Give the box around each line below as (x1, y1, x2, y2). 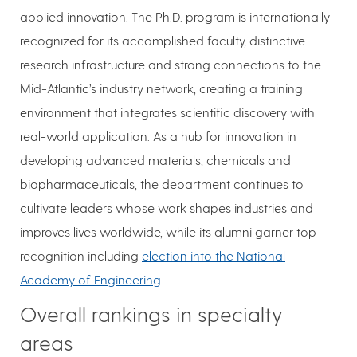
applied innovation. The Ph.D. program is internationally (20, 9, 330, 25)
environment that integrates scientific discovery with (20, 104, 315, 120)
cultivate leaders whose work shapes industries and (20, 200, 313, 216)
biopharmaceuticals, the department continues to (20, 176, 304, 192)
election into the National (142, 248, 285, 264)
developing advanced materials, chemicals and (20, 152, 291, 168)
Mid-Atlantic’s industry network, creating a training (20, 80, 303, 96)
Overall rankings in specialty (20, 301, 283, 327)
